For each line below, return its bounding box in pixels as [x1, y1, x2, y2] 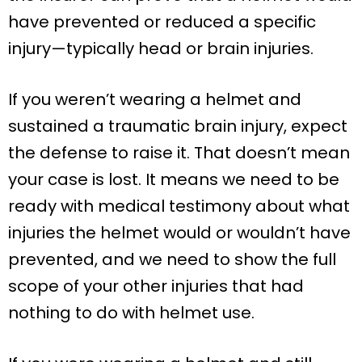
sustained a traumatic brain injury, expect [8, 114, 347, 137]
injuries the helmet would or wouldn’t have [8, 221, 351, 244]
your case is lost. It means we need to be [8, 167, 339, 191]
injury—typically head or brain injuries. [8, 36, 314, 60]
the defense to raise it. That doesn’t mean [8, 141, 350, 164]
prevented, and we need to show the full [8, 247, 336, 271]
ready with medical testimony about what [8, 194, 350, 217]
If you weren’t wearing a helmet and [8, 87, 301, 111]
